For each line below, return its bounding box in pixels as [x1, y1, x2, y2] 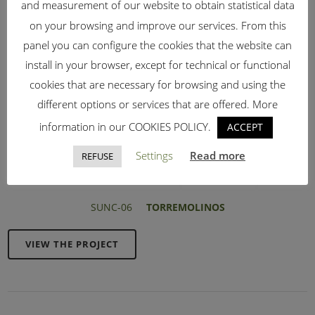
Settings [136, 148, 173, 162]
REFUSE [82, 149, 113, 162]
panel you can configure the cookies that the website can [23, 37, 292, 52]
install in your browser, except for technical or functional [25, 57, 290, 72]
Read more [190, 148, 245, 162]
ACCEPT [226, 120, 263, 134]
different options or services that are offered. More [37, 96, 278, 111]
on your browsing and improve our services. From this [29, 18, 286, 32]
